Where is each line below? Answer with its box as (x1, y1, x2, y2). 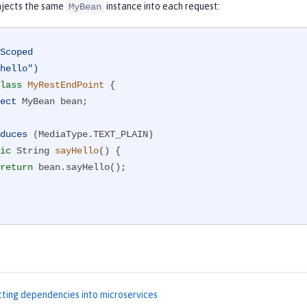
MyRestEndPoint (27, 79, 104, 91)
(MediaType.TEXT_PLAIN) (27, 129, 153, 140)
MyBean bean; (16, 96, 88, 108)
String (11, 145, 55, 157)
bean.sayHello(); (33, 162, 126, 173)
